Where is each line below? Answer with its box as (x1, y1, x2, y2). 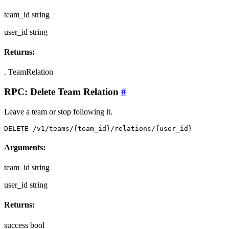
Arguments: (4, 143, 45, 152)
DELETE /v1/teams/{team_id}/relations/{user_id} (4, 124, 192, 132)
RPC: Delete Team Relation (4, 86, 121, 97)
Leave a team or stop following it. (4, 107, 112, 116)
